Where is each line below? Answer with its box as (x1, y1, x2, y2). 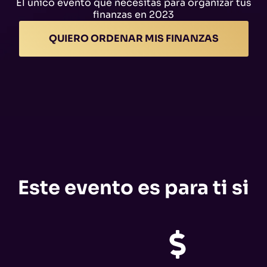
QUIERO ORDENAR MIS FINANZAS (48, 32, 219, 45)
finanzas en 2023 (93, 8, 174, 21)
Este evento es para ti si (17, 175, 249, 200)
